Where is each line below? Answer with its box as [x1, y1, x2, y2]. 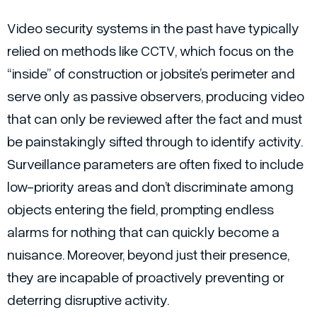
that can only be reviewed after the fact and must [7, 109, 302, 127]
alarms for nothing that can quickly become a [7, 222, 279, 240]
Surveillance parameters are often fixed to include [7, 154, 304, 172]
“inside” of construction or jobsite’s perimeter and [7, 64, 295, 81]
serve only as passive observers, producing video [7, 86, 304, 104]
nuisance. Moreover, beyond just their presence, [7, 245, 289, 263]
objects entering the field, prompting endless [7, 200, 274, 217]
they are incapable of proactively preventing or [7, 267, 284, 285]
